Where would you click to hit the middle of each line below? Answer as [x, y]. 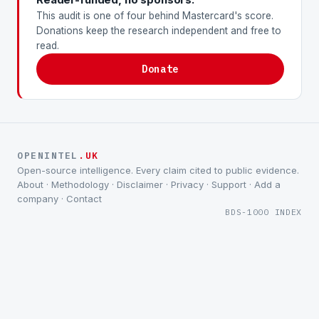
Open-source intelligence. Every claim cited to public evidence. [158, 171]
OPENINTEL [48, 156]
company [38, 199]
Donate [160, 69]
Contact [84, 199]
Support [229, 185]
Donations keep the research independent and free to [159, 31]
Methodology [80, 185]
